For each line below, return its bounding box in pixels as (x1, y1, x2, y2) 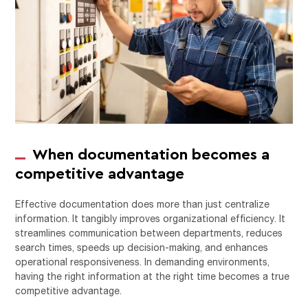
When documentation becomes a (32, 144, 270, 163)
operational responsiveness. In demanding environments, (15, 255, 270, 267)
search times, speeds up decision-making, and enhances (15, 241, 269, 253)
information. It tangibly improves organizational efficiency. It (15, 212, 286, 224)
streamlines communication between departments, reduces (15, 226, 283, 239)
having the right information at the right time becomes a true (15, 269, 290, 282)
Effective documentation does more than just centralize (15, 197, 270, 210)
